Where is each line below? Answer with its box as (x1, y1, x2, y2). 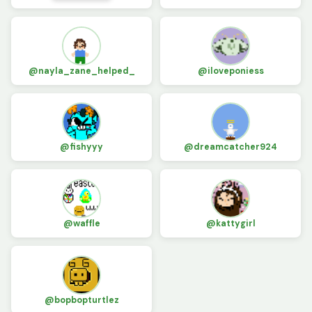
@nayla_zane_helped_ (28, 65, 135, 77)
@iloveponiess (197, 65, 264, 77)
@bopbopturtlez (44, 294, 119, 306)
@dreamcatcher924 (184, 141, 277, 153)
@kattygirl (205, 218, 256, 230)
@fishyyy (60, 141, 103, 153)
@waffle (63, 218, 100, 230)
